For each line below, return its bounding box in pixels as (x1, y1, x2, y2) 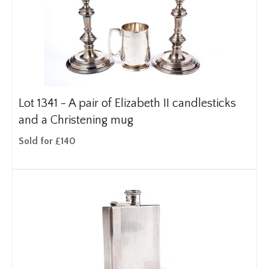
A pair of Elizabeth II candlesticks (68, 97, 236, 110)
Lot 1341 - (19, 97, 68, 110)
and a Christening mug (19, 113, 133, 127)
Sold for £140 (19, 136, 76, 147)
